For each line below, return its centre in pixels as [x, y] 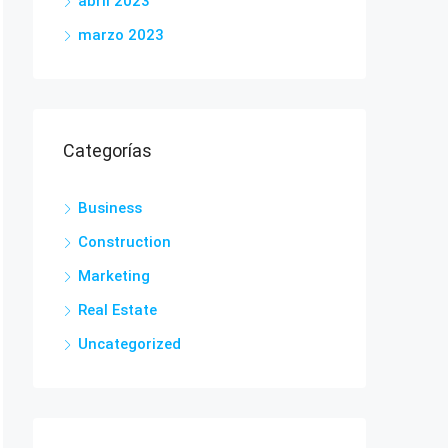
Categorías [107, 150]
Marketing [114, 276]
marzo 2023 [121, 35]
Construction [124, 242]
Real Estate [117, 310]
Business [110, 208]
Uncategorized [129, 344]
